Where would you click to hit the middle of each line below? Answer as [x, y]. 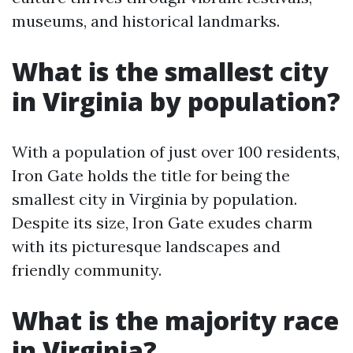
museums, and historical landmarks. [146, 21]
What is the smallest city [170, 71]
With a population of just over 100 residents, [176, 152]
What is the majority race [175, 320]
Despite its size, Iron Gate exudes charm [162, 223]
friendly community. [87, 270]
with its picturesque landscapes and [146, 246]
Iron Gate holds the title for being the [151, 175]
